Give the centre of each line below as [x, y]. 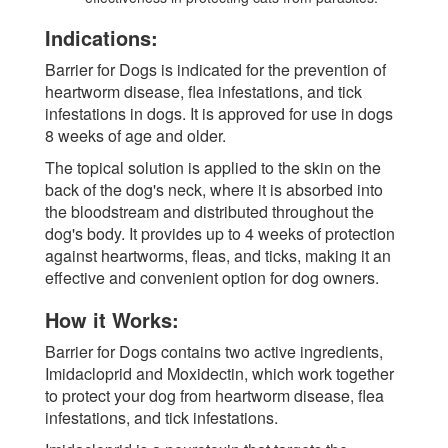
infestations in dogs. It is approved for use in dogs [219, 113]
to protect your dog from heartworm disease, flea [214, 395]
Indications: [101, 37]
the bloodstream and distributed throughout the [209, 211]
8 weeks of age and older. [135, 135]
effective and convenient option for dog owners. [212, 277]
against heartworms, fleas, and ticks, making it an [218, 255]
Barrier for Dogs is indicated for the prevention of [215, 69]
